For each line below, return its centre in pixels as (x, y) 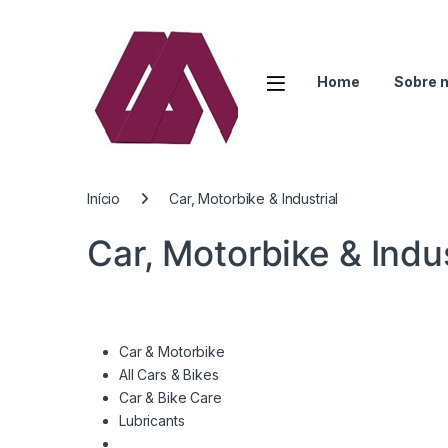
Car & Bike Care (170, 398)
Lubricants (152, 421)
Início (104, 198)
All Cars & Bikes (169, 375)
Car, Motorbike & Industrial (254, 198)
